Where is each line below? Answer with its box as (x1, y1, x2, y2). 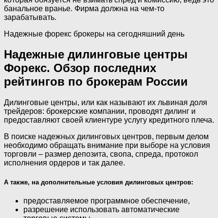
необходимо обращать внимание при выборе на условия (4, 141, 210, 150)
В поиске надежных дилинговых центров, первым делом (4, 132, 209, 141)
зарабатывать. (4, 13, 56, 21)
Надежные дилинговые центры (4, 48, 188, 61)
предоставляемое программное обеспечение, (23, 196, 190, 205)
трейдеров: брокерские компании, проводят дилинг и (4, 107, 196, 116)
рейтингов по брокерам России (4, 75, 188, 89)
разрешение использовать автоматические (23, 205, 180, 214)
